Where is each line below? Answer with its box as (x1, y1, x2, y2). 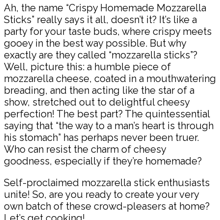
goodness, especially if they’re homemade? (4, 155, 202, 167)
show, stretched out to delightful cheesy (4, 96, 190, 108)
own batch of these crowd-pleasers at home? (4, 200, 210, 212)
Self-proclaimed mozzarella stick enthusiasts (4, 176, 210, 189)
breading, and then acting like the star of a (4, 84, 194, 96)
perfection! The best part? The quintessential (4, 108, 210, 120)
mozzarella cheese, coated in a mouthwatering (4, 72, 216, 84)
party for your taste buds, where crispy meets (4, 25, 212, 37)
